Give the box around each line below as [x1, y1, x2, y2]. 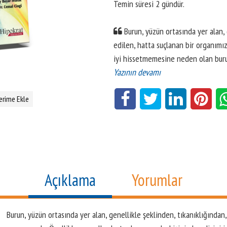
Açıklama [44, 169, 96, 191]
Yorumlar [132, 169, 183, 191]
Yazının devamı [113, 66, 161, 79]
